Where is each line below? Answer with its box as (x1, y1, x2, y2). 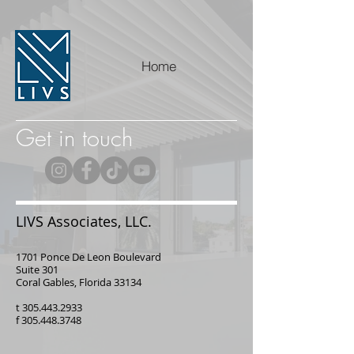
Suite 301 (16, 262, 58, 277)
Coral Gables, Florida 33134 (16, 275, 141, 289)
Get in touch (16, 122, 133, 153)
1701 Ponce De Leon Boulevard (16, 250, 161, 264)
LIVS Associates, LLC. (16, 212, 152, 231)
